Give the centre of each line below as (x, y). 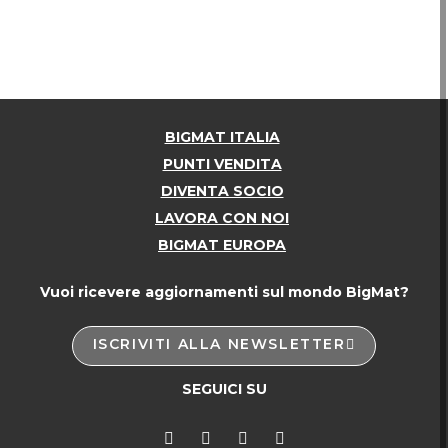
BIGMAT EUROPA (222, 245)
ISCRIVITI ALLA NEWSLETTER (219, 344)
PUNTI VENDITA (222, 164)
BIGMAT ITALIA (222, 137)
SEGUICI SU (224, 389)
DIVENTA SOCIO (222, 191)
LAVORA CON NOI (222, 218)
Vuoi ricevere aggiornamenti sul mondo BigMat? (224, 292)
